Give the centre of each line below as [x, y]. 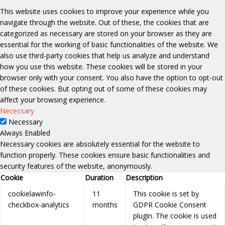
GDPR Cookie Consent [170, 205]
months [105, 205]
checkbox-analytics [39, 205]
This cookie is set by [166, 194]
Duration [99, 178]
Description [144, 178]
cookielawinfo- [32, 194]
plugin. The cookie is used [175, 216]
